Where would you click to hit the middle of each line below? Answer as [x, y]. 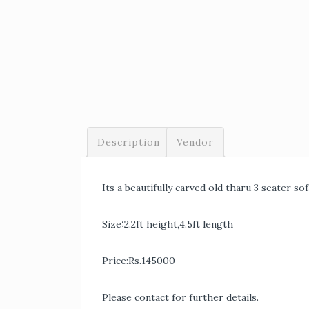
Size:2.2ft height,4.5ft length [168, 224]
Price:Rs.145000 [139, 261]
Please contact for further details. [180, 297]
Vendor [195, 142]
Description [129, 142]
